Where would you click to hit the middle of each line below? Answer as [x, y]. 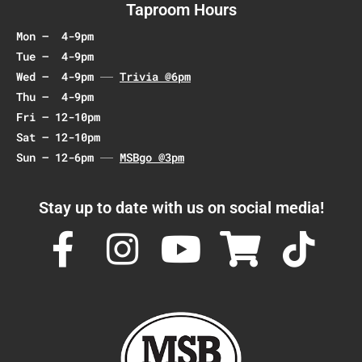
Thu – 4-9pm [55, 97]
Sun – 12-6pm [58, 157]
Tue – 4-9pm [55, 56]
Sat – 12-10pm [58, 137]
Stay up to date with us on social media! [181, 208]
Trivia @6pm [155, 76]
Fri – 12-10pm [58, 117]
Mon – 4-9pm [55, 36]
